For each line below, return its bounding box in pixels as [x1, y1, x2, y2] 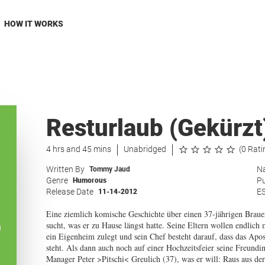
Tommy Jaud [89, 165, 130, 173]
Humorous [72, 176, 106, 185]
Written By [46, 164, 85, 174]
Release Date [46, 187, 93, 196]
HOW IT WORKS [4, 19, 63, 28]
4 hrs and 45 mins [46, 144, 111, 154]
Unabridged [123, 144, 166, 154]
